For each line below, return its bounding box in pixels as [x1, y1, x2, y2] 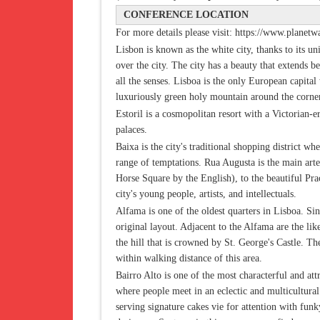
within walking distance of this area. [116, 253, 262, 264]
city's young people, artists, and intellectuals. [116, 189, 296, 199]
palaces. [116, 124, 147, 135]
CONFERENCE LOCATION [124, 9, 249, 20]
